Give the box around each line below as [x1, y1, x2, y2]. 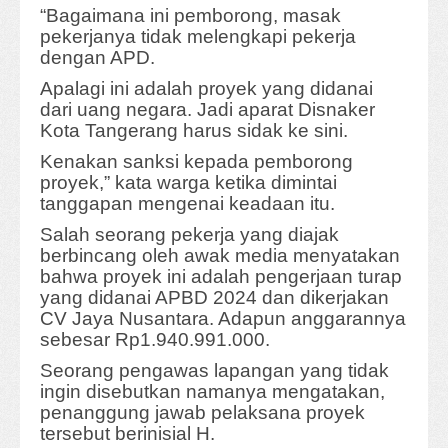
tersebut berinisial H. [40, 423, 215, 445]
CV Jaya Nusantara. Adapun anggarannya [40, 308, 406, 330]
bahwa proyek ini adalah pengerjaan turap [40, 266, 402, 288]
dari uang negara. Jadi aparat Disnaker [40, 99, 375, 121]
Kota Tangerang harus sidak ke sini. [40, 120, 348, 142]
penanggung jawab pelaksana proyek [40, 402, 365, 424]
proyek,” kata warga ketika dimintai [40, 172, 337, 194]
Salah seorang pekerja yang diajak [40, 224, 339, 246]
